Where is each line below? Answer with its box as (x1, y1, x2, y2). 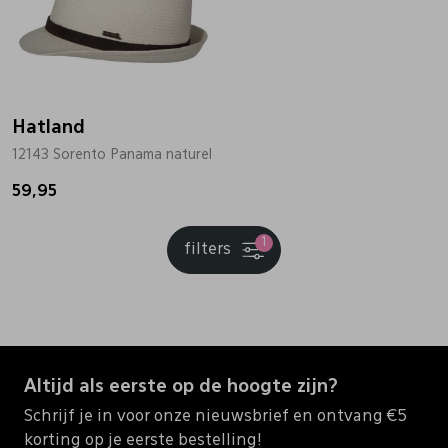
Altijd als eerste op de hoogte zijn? (24, 378, 338, 397)
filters (184, 241, 235, 258)
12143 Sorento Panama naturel (12, 147, 212, 162)
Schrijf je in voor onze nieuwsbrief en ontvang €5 (24, 409, 407, 426)
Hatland (12, 118, 85, 137)
